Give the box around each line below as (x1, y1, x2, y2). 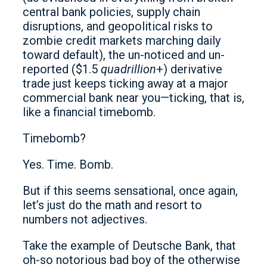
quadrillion (101, 62, 156, 76)
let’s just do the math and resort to (23, 198, 202, 212)
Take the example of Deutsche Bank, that (23, 238, 236, 253)
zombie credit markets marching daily (23, 33, 221, 48)
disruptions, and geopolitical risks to (23, 19, 213, 33)
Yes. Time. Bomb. (23, 157, 113, 172)
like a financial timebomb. (23, 105, 156, 119)
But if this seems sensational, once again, (23, 184, 238, 198)
